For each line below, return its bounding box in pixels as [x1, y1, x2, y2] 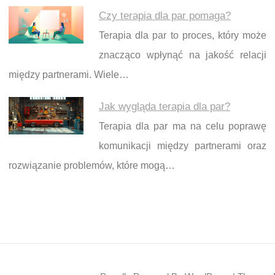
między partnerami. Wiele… [9, 69, 129, 80]
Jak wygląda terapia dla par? [99, 101, 230, 113]
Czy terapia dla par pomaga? [99, 10, 231, 22]
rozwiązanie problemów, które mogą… [9, 160, 175, 171]
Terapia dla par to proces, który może [99, 30, 266, 41]
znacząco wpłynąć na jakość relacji [99, 50, 266, 61]
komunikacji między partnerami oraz [99, 141, 266, 152]
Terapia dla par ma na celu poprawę [99, 121, 266, 132]
